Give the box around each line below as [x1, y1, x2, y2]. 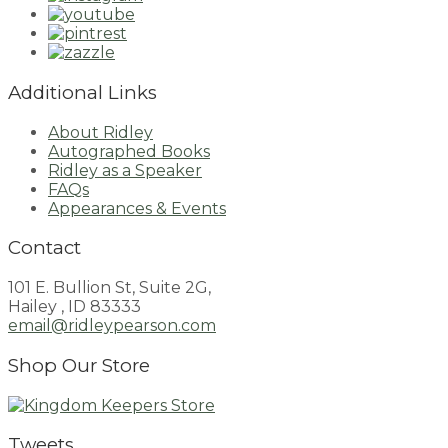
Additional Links [8, 81, 157, 105]
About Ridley [48, 122, 153, 142]
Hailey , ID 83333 [8, 297, 141, 317]
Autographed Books [48, 141, 210, 161]
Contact [8, 236, 81, 260]
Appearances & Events [48, 198, 226, 218]
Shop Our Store [8, 353, 150, 377]
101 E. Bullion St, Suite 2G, [8, 278, 211, 298]
